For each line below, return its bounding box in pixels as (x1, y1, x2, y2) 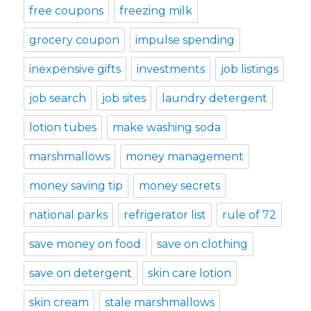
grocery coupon (29, 33, 120, 47)
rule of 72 (222, 208, 277, 221)
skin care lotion (148, 267, 232, 280)
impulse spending (135, 33, 235, 47)
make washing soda (112, 121, 221, 134)
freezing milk (119, 4, 193, 17)
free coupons (29, 4, 104, 17)
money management (126, 150, 244, 163)
